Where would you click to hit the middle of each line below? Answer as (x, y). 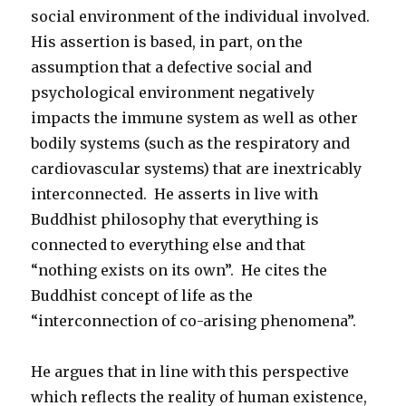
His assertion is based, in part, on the (167, 41)
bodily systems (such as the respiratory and (191, 143)
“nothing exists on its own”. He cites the (179, 270)
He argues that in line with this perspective (190, 371)
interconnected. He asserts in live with (175, 193)
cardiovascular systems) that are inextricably (197, 168)
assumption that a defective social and (172, 67)
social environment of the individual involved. (203, 16)
